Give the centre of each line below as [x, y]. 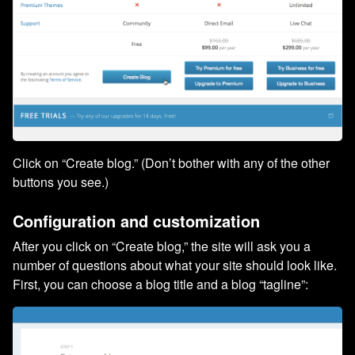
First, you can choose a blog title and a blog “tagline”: [160, 284]
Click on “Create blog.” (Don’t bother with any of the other [171, 162]
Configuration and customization [136, 220]
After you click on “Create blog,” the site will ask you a [162, 246]
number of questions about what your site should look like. [175, 265]
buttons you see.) [61, 181]
